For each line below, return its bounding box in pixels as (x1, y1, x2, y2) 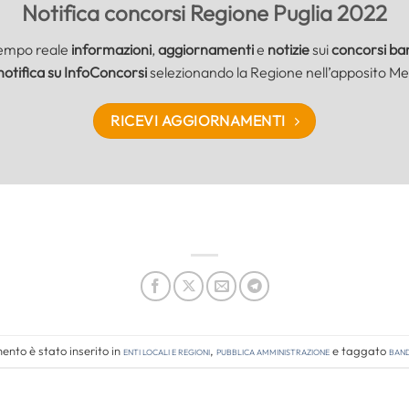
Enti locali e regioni (122, 343, 210, 359)
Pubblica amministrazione (215, 343, 330, 359)
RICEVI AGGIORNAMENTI (110, 110, 286, 130)
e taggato (329, 343, 389, 359)
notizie (267, 40, 309, 59)
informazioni (70, 40, 152, 59)
